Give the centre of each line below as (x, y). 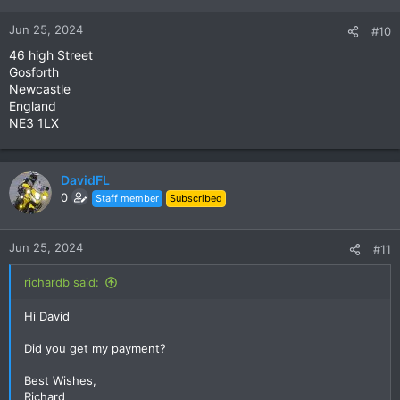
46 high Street (51, 54)
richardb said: (62, 282)
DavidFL (85, 179)
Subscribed (196, 198)
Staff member (127, 198)
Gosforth (34, 71)
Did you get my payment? (95, 348)
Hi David (47, 316)
